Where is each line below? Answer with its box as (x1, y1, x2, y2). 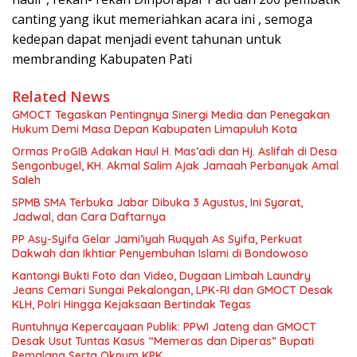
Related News (12, 87, 110, 107)
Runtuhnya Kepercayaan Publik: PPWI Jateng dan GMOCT (12, 320, 316, 335)
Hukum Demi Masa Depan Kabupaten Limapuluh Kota (12, 122, 297, 137)
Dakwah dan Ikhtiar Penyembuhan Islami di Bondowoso (12, 246, 308, 261)
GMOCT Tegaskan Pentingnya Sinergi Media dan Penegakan (12, 108, 330, 123)
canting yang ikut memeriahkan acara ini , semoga (12, 10, 312, 29)
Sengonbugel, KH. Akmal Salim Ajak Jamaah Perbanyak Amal (12, 159, 339, 174)
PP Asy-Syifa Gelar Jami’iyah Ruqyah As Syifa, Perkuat (12, 232, 302, 247)
